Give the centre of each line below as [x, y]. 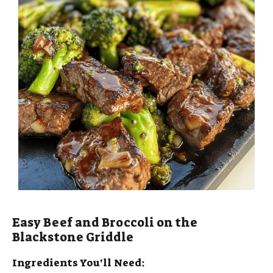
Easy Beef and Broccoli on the [105, 223]
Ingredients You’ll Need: [79, 263]
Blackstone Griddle [73, 237]
